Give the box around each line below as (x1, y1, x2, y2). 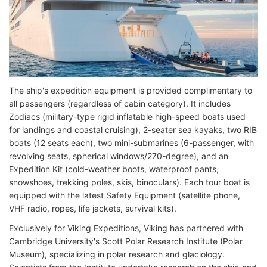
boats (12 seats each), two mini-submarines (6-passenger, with (9, 137, 254, 148)
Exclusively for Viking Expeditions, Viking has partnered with (9, 222, 243, 233)
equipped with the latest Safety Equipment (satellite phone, (9, 190, 240, 200)
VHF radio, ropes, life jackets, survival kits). (9, 203, 176, 213)
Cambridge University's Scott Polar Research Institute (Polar (9, 235, 243, 246)
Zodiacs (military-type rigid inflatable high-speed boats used (9, 111, 246, 122)
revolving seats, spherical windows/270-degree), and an (9, 150, 228, 161)
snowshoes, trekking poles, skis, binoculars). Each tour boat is (9, 176, 250, 187)
